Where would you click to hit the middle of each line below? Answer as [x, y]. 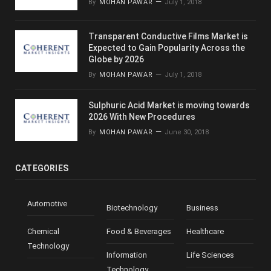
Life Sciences [210, 255]
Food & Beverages [139, 231]
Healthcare [205, 231]
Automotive [47, 203]
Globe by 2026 [116, 60]
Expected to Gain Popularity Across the [167, 48]
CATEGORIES [42, 168]
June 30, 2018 [187, 132]
